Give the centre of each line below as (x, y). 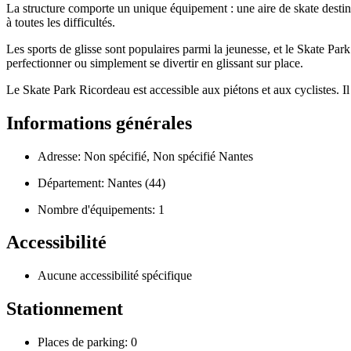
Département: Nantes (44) (101, 183)
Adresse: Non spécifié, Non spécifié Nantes (145, 156)
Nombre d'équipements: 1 (101, 209)
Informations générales (99, 123)
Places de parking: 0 (87, 342)
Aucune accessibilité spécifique (115, 276)
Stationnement (65, 309)
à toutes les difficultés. (61, 22)
